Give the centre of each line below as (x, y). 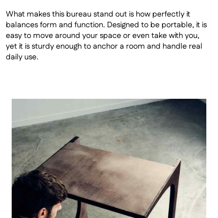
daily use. (22, 57)
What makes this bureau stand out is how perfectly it (98, 14)
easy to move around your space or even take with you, (103, 36)
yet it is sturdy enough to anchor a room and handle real (104, 46)
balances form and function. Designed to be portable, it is (106, 25)
